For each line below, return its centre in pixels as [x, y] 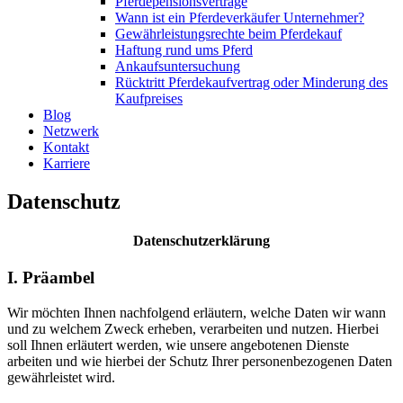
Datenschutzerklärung [201, 241]
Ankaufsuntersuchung [178, 66]
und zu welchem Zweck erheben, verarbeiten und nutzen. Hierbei [193, 329]
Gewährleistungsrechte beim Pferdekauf [228, 34]
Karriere [67, 163]
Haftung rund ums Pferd [184, 50]
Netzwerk [71, 131]
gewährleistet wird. [61, 378]
